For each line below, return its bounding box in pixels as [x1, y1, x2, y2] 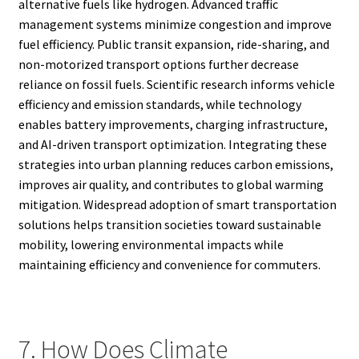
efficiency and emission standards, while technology [18, 96, 301, 113]
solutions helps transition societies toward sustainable [18, 216, 321, 233]
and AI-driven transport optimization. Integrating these [18, 136, 327, 153]
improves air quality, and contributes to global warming [18, 176, 324, 193]
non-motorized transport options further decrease [18, 56, 299, 73]
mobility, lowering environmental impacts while [18, 236, 284, 253]
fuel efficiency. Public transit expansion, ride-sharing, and [18, 36, 329, 53]
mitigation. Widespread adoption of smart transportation [18, 196, 337, 213]
